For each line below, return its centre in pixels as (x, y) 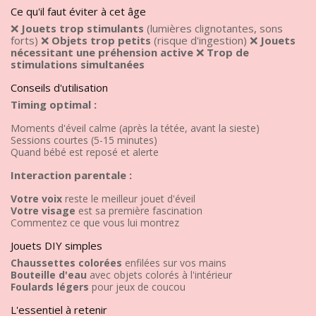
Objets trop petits (101, 40)
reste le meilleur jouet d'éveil (129, 198)
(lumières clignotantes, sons (213, 28)
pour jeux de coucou (137, 286)
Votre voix (36, 198)
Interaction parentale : (71, 175)
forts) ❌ (31, 40)
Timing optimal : (54, 104)
